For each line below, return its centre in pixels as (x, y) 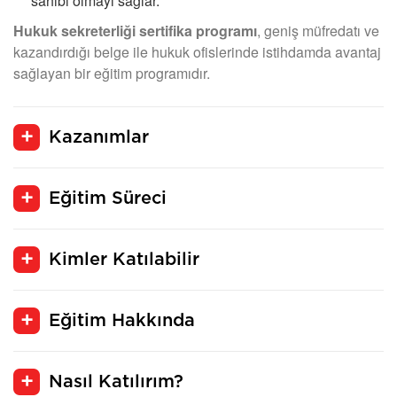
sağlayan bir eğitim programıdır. (112, 74)
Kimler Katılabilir (124, 260)
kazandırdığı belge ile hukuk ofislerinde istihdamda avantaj (197, 52)
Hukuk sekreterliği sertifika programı (135, 31)
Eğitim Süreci (108, 199)
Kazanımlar (99, 138)
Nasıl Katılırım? (116, 382)
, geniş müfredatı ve (318, 31)
